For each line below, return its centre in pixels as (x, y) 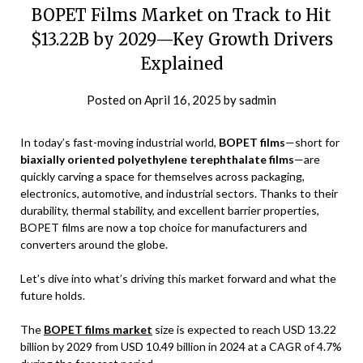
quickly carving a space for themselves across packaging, (162, 177)
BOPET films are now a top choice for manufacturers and (164, 228)
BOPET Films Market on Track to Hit (181, 15)
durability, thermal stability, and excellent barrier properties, (170, 211)
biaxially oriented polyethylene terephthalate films (157, 160)
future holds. (53, 296)
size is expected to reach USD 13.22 (244, 330)
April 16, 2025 (183, 100)
